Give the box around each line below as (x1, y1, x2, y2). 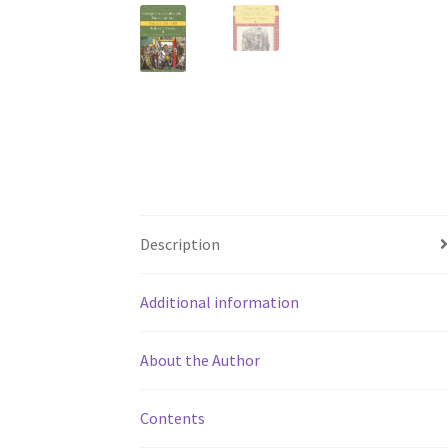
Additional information (140, 291, 300, 312)
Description (140, 233, 221, 254)
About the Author (140, 349, 261, 370)
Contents (140, 407, 206, 428)
